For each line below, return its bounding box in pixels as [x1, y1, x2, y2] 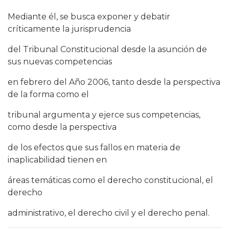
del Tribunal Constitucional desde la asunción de [8, 44, 207, 54]
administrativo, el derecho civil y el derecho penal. [8, 208, 210, 218]
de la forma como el [8, 89, 89, 99]
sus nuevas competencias [8, 57, 112, 66]
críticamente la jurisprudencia [8, 24, 131, 34]
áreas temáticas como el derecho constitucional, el [8, 175, 213, 185]
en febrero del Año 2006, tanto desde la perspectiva [8, 77, 220, 87]
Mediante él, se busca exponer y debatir [8, 12, 170, 21]
